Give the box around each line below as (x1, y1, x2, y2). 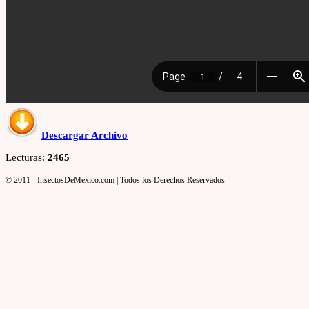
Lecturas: (6, 152, 48, 163)
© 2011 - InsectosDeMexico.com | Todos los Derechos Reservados (6, 175, 225, 186)
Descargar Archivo (41, 130, 128, 141)
